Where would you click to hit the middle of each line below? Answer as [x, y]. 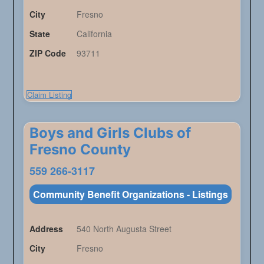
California [94, 34]
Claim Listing [49, 95]
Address [46, 229]
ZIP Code [47, 53]
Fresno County [80, 150]
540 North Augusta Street [124, 229]
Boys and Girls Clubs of [110, 133]
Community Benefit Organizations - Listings [130, 194]
